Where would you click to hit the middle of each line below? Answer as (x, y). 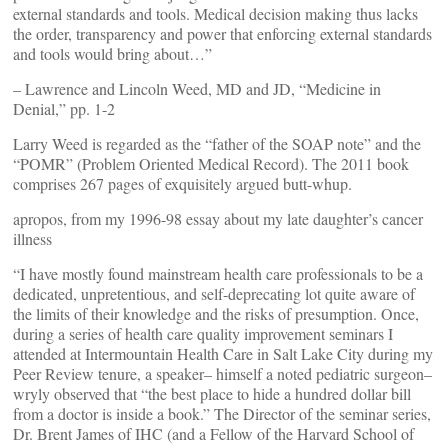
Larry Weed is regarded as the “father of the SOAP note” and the (217, 144)
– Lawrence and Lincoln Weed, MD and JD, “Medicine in (197, 89)
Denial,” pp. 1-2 (64, 109)
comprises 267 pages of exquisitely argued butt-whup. (182, 184)
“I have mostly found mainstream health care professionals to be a (218, 274)
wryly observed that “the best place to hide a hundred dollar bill (212, 394)
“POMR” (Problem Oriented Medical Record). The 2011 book (211, 164)
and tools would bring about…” (112, 54)
